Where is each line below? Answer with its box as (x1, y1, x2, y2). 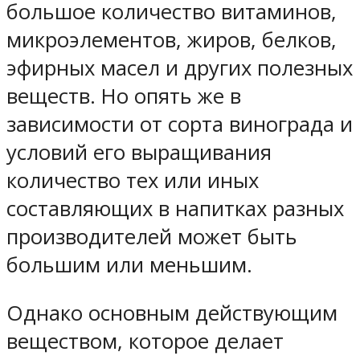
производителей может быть (6, 222, 297, 251)
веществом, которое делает (6, 327, 284, 356)
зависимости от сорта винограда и (6, 109, 353, 138)
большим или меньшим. (6, 250, 252, 279)
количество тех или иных (6, 166, 259, 194)
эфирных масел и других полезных (6, 53, 353, 82)
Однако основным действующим (6, 299, 337, 328)
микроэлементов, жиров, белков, (6, 25, 337, 54)
